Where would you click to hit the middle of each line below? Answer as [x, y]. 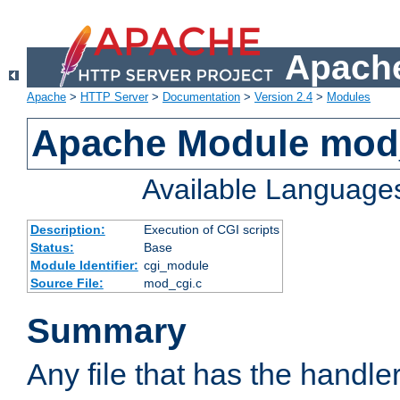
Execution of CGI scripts [211, 230]
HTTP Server [114, 97]
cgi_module [176, 266]
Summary [107, 331]
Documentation [201, 97]
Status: [52, 248]
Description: [67, 230]
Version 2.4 [283, 97]
